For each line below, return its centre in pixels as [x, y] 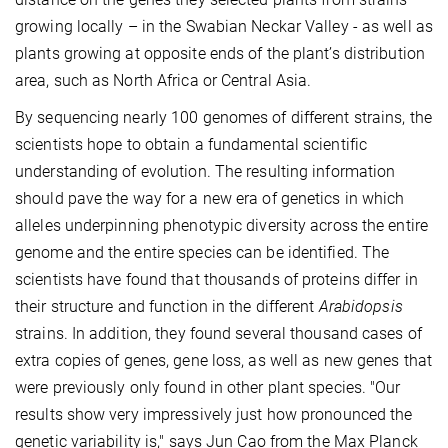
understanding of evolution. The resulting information [205, 171]
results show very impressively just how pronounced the [214, 414]
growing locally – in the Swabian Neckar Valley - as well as [224, 26]
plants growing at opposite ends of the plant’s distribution [220, 53]
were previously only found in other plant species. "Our [208, 387]
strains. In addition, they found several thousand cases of [218, 333]
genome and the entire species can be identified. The [202, 252]
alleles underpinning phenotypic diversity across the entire [221, 225]
